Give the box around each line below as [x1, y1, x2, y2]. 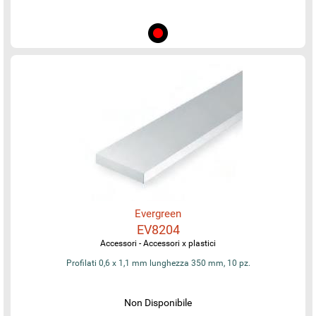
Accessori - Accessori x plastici [100, 238, 216, 248]
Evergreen [135, 207, 181, 220]
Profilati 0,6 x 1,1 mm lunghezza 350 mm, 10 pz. [66, 257, 250, 268]
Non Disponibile [124, 296, 192, 308]
